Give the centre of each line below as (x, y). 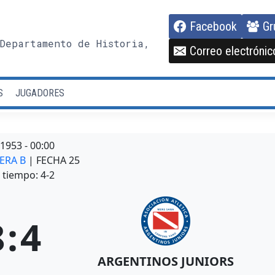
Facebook (213, 26)
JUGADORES (40, 93)
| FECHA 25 (54, 161)
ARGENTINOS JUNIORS (166, 261)
